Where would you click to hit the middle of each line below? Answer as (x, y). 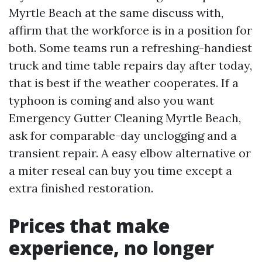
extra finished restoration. (81, 188)
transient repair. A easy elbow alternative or (130, 153)
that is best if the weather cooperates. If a (124, 83)
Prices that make (89, 225)
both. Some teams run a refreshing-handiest (130, 48)
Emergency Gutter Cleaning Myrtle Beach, (125, 118)
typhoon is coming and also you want (111, 100)
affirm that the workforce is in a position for (130, 30)
